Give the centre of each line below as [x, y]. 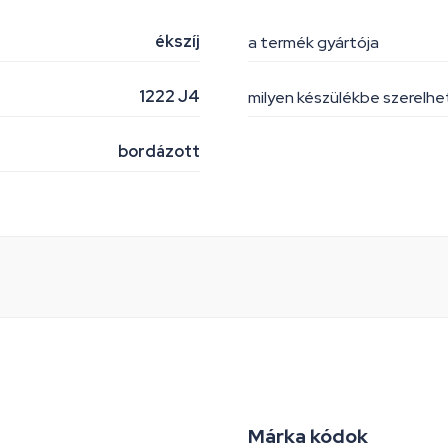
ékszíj [177, 41]
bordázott [159, 151]
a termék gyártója [313, 42]
